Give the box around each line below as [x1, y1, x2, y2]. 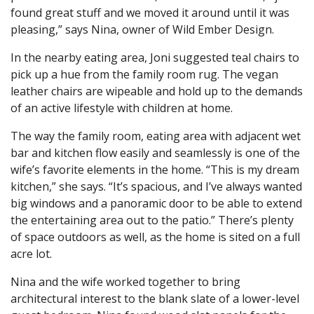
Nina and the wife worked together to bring [11, 273, 240, 289]
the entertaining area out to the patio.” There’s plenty [11, 212, 294, 228]
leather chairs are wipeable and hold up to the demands [11, 83, 303, 99]
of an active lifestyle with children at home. [11, 100, 233, 116]
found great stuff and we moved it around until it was [11, 4, 289, 20]
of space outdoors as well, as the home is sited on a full [11, 228, 300, 245]
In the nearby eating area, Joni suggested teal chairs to [11, 49, 299, 65]
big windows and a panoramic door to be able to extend [11, 195, 302, 211]
